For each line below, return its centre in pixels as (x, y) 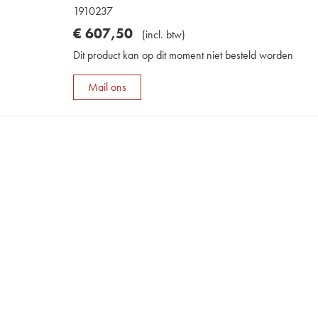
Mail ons (108, 87)
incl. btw (164, 34)
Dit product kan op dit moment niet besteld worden (183, 55)
